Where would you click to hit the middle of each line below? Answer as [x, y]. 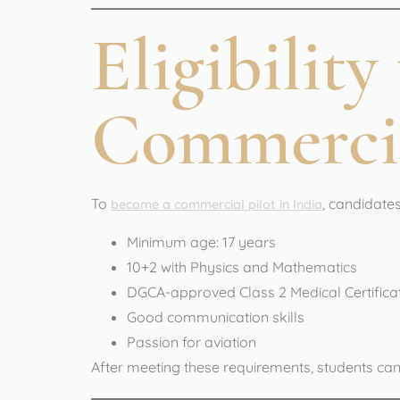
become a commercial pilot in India [217, 204]
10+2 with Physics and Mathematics [242, 267]
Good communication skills [216, 317]
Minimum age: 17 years [201, 242]
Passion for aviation [192, 342]
